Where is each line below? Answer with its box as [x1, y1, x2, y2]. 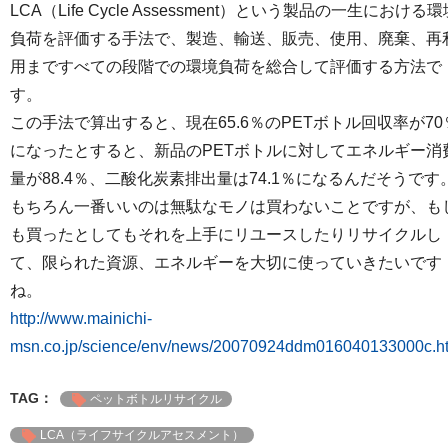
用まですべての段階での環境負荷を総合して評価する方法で [10, 57, 442, 75]
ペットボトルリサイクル [90, 391, 222, 406]
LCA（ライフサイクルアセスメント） [40, 427, 244, 442]
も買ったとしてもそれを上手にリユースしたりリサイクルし [10, 225, 442, 243]
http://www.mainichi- [10, 309, 152, 327]
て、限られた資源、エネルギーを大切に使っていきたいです [10, 253, 442, 271]
